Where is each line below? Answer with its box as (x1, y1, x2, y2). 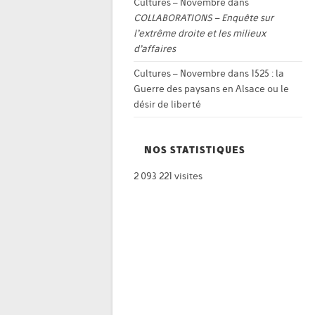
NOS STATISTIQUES (144, 144, 245, 156)
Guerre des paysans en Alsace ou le (134, 83, 289, 95)
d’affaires (134, 43, 176, 55)
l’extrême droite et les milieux (134, 27, 266, 39)
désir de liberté (134, 98, 201, 110)
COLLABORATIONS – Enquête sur (134, 12, 274, 24)
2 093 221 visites (134, 170, 202, 182)
